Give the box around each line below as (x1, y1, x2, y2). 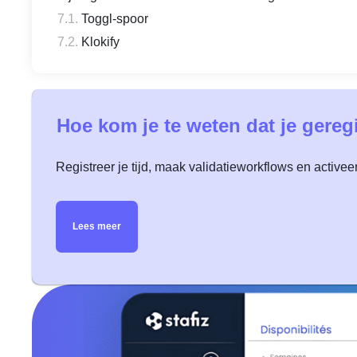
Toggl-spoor (81, 12, 148, 25)
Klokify (81, 35, 120, 49)
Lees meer (73, 221, 121, 232)
